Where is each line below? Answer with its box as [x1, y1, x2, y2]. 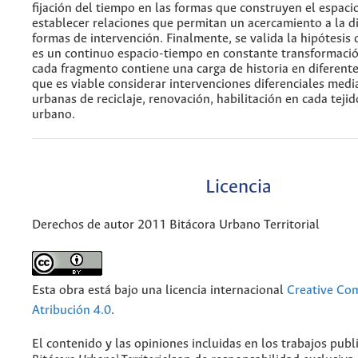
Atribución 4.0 [32, 304, 111, 318]
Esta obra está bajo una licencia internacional [32, 284, 287, 298]
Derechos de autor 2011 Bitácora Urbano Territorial [32, 218, 320, 233]
